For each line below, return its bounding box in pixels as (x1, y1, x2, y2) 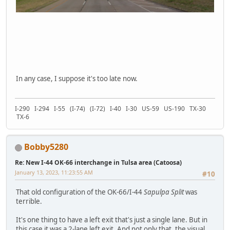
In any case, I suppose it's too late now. (16, 73, 138, 83)
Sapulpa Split (144, 187, 184, 197)
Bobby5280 (24, 141, 68, 153)
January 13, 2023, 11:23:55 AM (15, 168, 93, 177)
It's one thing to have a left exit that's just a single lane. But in (16, 215, 207, 224)
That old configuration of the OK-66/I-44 (16, 187, 144, 197)
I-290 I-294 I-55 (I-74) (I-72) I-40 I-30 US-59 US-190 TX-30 (15, 104, 207, 113)
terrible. (16, 196, 42, 206)
